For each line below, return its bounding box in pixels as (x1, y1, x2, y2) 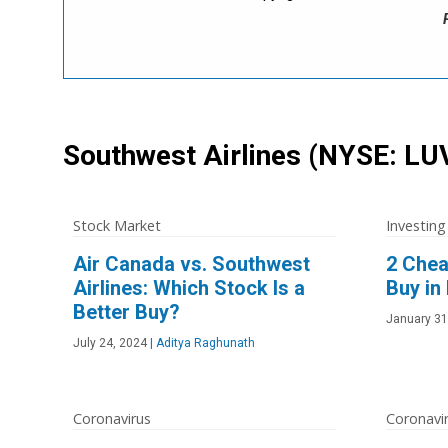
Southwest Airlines (63, 138, 308, 172)
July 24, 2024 (73, 335, 147, 350)
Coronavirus (73, 408, 151, 428)
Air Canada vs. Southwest (73, 251, 310, 276)
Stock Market (73, 215, 161, 235)
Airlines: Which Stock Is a (73, 275, 305, 300)
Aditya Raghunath (153, 335, 255, 350)
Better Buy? (73, 299, 180, 324)
